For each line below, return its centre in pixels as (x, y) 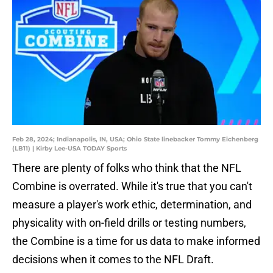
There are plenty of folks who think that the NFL (127, 168)
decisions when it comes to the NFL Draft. (113, 260)
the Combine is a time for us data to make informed (136, 241)
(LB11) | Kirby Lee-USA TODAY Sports (69, 149)
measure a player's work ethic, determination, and (132, 205)
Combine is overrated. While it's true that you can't (132, 186)
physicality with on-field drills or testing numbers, (129, 223)
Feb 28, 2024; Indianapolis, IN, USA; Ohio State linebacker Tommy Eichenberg (135, 140)
